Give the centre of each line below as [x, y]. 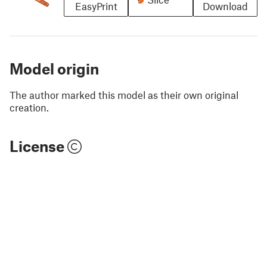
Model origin [54, 68]
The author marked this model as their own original [124, 94]
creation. [29, 107]
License [38, 146]
